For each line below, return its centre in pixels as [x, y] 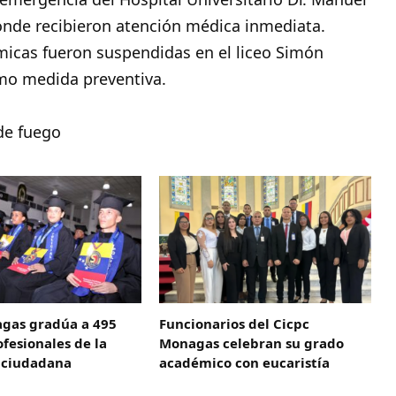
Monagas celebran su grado [252, 343]
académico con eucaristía [245, 362]
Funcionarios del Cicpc [235, 323]
